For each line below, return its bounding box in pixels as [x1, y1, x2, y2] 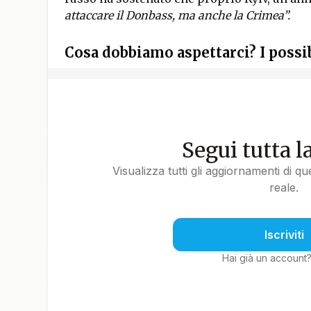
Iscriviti [264, 228, 304, 242]
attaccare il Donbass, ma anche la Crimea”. [64, 8, 290, 22]
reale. [269, 180, 299, 194]
